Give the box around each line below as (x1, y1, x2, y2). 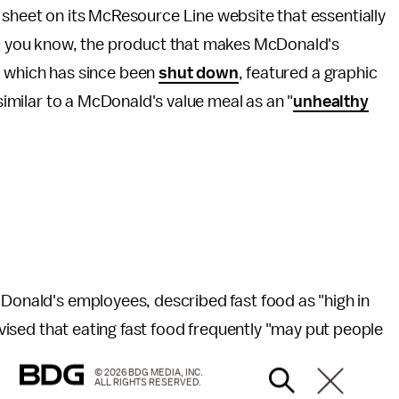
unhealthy (293, 93, 369, 110)
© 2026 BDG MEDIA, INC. (94, 367, 203, 378)
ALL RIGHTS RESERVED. (94, 377, 201, 387)
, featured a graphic (238, 64, 378, 82)
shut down (159, 64, 239, 82)
